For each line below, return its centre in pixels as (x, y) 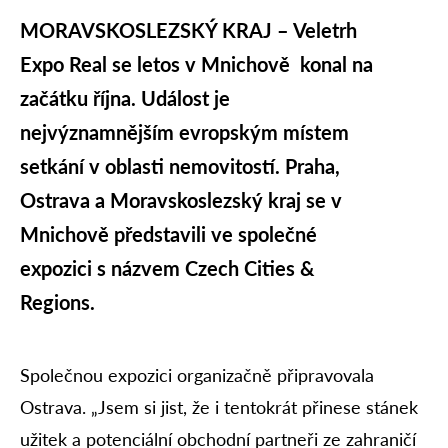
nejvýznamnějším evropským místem (184, 132)
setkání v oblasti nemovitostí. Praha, (180, 166)
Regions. (57, 302)
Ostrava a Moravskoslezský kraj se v (181, 200)
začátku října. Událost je (125, 98)
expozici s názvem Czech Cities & (167, 268)
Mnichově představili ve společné (168, 234)
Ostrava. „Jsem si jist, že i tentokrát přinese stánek (219, 407)
